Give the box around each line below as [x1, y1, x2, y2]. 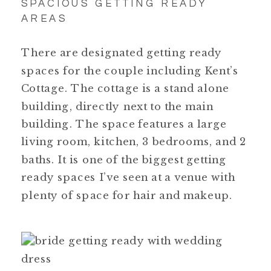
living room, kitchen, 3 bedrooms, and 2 [21, 135, 247, 148]
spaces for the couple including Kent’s [21, 64, 239, 77]
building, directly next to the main [21, 99, 214, 113]
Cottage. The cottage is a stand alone [21, 82, 229, 95]
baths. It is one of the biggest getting [21, 152, 227, 166]
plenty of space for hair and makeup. [21, 188, 233, 201]
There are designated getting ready [21, 46, 223, 59]
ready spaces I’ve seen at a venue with [21, 171, 235, 184]
